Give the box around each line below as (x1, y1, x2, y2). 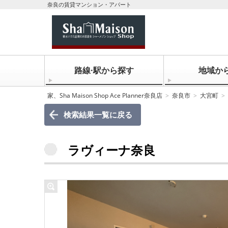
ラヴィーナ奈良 (68, 141, 155, 158)
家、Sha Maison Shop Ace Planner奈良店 (47, 91, 162, 100)
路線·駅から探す (74, 65, 134, 76)
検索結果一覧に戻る (63, 109, 132, 120)
